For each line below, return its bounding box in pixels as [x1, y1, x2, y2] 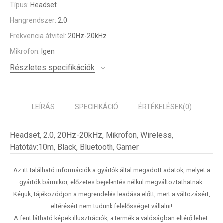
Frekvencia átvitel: [10, 32, 68, 40]
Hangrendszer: [10, 16, 58, 24]
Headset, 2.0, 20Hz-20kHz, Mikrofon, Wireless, [10, 130, 173, 140]
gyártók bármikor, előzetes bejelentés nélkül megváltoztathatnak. [19, 178, 204, 186]
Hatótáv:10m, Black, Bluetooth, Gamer [10, 142, 139, 152]
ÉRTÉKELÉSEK [138, 103, 183, 111]
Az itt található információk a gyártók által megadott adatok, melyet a [13, 166, 210, 174]
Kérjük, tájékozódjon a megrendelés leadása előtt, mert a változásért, [13, 190, 210, 198]
